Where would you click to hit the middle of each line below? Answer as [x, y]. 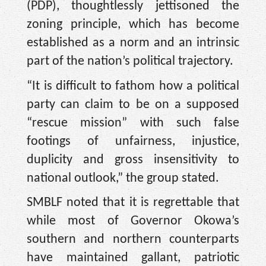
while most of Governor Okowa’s [133, 221]
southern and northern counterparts [133, 240]
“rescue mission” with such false [133, 123]
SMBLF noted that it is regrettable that [133, 203]
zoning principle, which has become [133, 24]
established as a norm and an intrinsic [133, 43]
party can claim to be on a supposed [133, 104]
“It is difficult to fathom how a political [133, 86]
